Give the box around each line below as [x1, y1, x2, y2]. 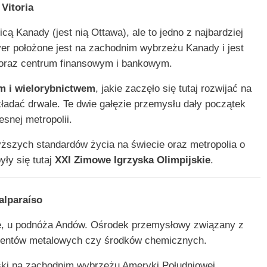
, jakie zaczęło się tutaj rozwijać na [95, 83, 252, 94]
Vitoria [1, 2, 33, 13]
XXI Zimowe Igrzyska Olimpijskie [52, 154, 210, 166]
